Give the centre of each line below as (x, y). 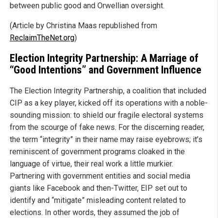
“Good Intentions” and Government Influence (106, 70)
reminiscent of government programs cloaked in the (97, 152)
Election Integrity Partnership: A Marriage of (104, 58)
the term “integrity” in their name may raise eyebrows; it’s (106, 140)
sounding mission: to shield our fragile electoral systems (107, 115)
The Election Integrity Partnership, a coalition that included (108, 91)
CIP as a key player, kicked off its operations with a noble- (109, 103)
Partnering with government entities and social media (100, 176)
